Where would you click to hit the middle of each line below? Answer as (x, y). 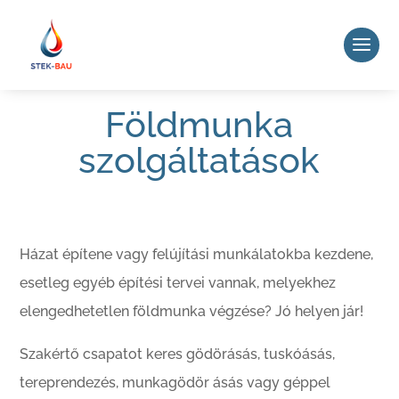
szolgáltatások (199, 160)
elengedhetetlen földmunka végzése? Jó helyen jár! (192, 311)
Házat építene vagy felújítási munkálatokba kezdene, (197, 254)
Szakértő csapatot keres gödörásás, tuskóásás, (178, 354)
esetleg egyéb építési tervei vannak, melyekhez (178, 283)
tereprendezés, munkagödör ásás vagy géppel (175, 383)
